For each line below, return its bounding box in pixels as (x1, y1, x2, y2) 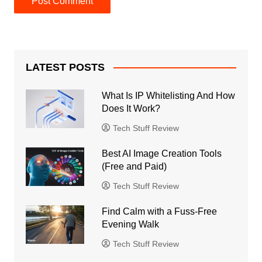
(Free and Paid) (101, 161, 167, 171)
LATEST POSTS (25, 61, 105, 73)
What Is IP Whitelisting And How (101, 90, 235, 101)
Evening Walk (101, 219, 159, 229)
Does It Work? (101, 103, 163, 113)
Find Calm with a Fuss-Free (101, 206, 217, 216)
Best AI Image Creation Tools (101, 148, 222, 158)
